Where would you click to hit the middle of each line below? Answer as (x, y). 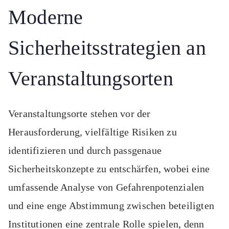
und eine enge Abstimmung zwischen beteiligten (111, 206)
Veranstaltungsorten (91, 79)
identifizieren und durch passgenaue (85, 151)
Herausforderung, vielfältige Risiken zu (93, 132)
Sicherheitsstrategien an (107, 48)
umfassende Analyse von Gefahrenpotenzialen (106, 187)
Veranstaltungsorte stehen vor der (79, 114)
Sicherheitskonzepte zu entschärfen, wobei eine (109, 169)
